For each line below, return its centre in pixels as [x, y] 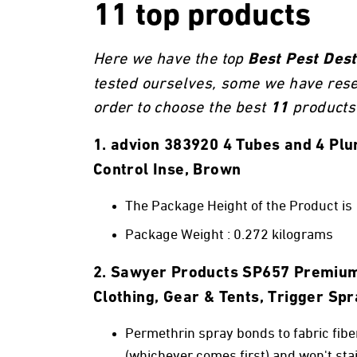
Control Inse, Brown [167, 171]
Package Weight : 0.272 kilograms [229, 235]
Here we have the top [171, 59]
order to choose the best [181, 108]
